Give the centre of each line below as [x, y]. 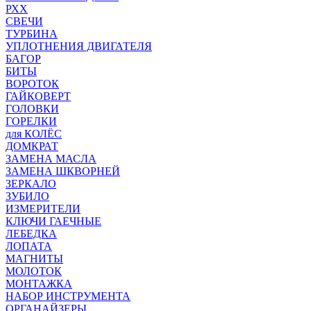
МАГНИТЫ [34, 259]
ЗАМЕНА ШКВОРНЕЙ [63, 171]
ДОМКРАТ [32, 146]
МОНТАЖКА [39, 284]
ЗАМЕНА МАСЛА [51, 159]
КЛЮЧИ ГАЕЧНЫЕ [53, 221]
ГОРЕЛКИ [31, 121]
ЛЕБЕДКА [31, 234]
